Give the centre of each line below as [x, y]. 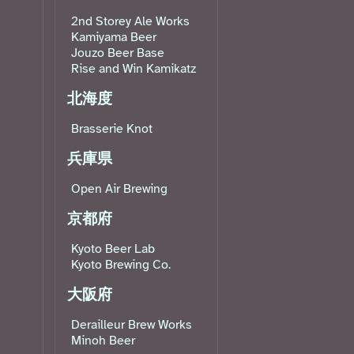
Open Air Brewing [119, 189]
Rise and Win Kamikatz [134, 69]
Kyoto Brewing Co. [121, 265]
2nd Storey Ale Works [130, 22]
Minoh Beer [103, 341]
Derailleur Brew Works [132, 325]
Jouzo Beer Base [118, 53]
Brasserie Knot [112, 129]
